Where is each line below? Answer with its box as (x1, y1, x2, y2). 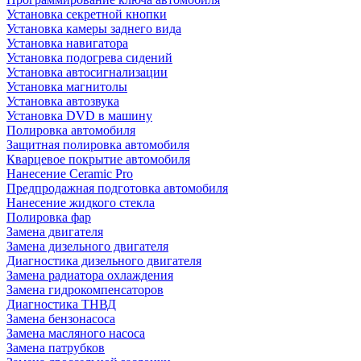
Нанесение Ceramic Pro (6, 166, 133, 180)
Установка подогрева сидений (6, 50, 172, 64)
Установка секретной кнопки (6, 6, 167, 21)
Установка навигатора (6, 35, 128, 50)
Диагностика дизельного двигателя (6, 253, 201, 268)
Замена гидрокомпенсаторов (6, 282, 164, 297)
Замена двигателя (6, 224, 103, 239)
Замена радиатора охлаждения (6, 268, 173, 282)
